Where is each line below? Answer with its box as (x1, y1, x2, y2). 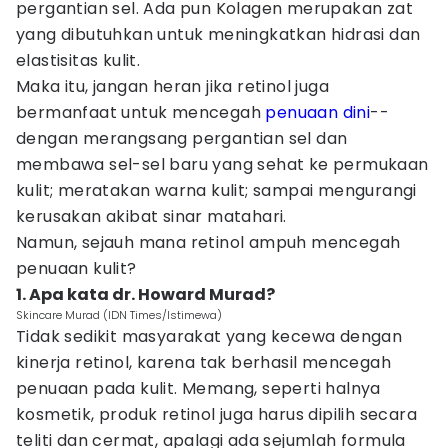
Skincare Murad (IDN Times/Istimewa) (16, 307, 222, 323)
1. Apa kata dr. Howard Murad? (16, 283, 275, 306)
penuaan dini (265, 101, 371, 124)
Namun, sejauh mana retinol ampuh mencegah (16, 231, 401, 254)
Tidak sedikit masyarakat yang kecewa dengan (16, 325, 403, 348)
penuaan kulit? (16, 257, 137, 280)
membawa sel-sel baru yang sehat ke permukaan (16, 153, 429, 176)
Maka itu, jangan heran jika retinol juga (16, 75, 329, 98)
